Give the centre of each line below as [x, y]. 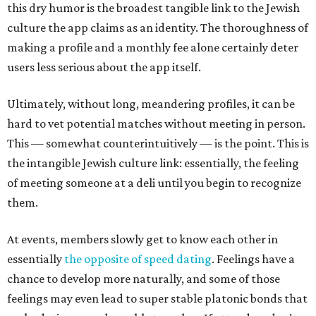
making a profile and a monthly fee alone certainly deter [153, 47]
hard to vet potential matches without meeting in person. [156, 123]
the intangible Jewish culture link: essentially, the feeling [153, 163]
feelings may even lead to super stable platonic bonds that [157, 298]
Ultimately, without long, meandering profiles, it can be [151, 104]
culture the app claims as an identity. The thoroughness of [158, 28]
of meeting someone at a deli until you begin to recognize [154, 183]
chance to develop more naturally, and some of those [144, 279]
